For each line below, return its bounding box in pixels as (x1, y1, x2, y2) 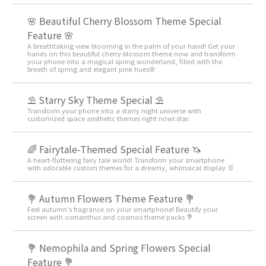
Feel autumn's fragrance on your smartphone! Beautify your (27, 204, 218, 214)
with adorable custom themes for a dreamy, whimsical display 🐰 (27, 163, 235, 173)
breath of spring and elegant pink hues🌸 (27, 64, 156, 74)
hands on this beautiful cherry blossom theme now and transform (27, 49, 236, 59)
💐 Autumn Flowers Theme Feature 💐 (27, 191, 195, 206)
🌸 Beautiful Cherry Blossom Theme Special (27, 14, 222, 28)
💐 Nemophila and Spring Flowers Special (27, 240, 211, 255)
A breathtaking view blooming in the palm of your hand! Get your (27, 41, 236, 51)
